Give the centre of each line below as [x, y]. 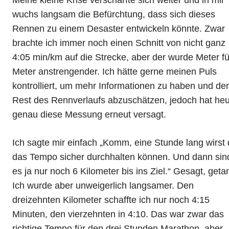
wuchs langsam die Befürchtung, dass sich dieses [114, 15]
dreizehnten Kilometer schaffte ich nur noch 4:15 [111, 200]
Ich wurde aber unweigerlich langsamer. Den [103, 186]
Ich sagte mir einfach [56, 143]
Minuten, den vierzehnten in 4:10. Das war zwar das [118, 214]
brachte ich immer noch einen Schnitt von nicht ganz [119, 43]
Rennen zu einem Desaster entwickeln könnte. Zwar [119, 29]
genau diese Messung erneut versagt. [89, 115]
